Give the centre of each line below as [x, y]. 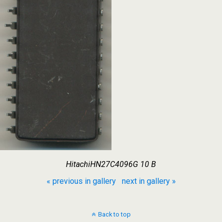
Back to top [114, 214]
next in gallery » [149, 181]
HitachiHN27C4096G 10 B [111, 164]
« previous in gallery [81, 181]
